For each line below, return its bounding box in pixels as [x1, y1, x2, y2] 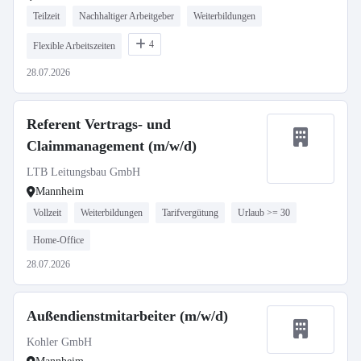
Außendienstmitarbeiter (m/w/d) [27, 308, 228, 324]
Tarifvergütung [162, 207, 218, 218]
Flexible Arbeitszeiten [33, 40, 115, 52]
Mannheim [35, 185, 84, 197]
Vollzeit [33, 207, 61, 218]
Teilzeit [33, 10, 60, 22]
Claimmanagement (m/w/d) [27, 138, 197, 154]
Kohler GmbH [27, 336, 92, 348]
